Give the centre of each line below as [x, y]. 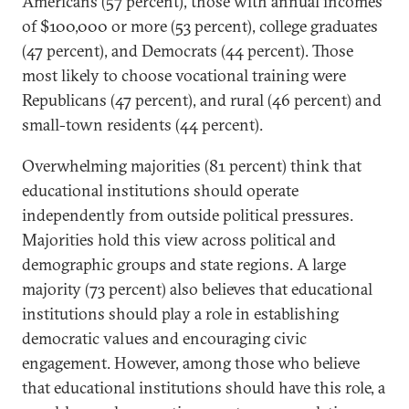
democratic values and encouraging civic [164, 338]
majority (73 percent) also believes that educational [197, 289]
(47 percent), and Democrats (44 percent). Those [188, 51]
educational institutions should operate [160, 190]
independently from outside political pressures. [188, 215]
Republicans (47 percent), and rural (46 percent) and [202, 100]
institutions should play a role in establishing [180, 314]
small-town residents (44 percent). [142, 125]
